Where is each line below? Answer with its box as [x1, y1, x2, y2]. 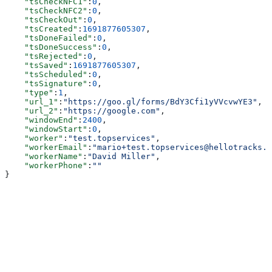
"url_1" [5, 97, 58, 107]
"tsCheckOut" [5, 15, 83, 25]
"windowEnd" [5, 115, 78, 125]
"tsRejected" [5, 52, 83, 61]
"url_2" [5, 106, 58, 116]
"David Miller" [87, 152, 155, 161]
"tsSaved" [5, 61, 68, 70]
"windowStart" [5, 124, 87, 134]
